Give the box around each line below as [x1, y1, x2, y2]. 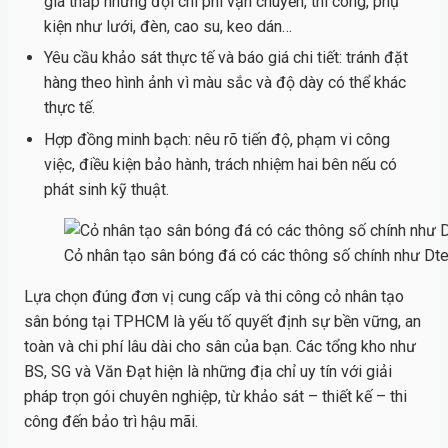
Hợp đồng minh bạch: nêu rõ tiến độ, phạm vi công [44, 129, 390, 149]
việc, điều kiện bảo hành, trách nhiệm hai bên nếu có [44, 154, 397, 174]
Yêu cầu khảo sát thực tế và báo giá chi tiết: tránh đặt [44, 48, 408, 68]
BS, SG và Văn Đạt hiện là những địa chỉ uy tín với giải [24, 361, 392, 381]
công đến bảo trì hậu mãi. [24, 411, 198, 431]
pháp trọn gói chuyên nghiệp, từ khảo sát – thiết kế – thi [24, 386, 407, 406]
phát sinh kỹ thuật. [44, 179, 169, 199]
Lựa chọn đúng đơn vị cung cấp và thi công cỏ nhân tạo [24, 286, 404, 306]
